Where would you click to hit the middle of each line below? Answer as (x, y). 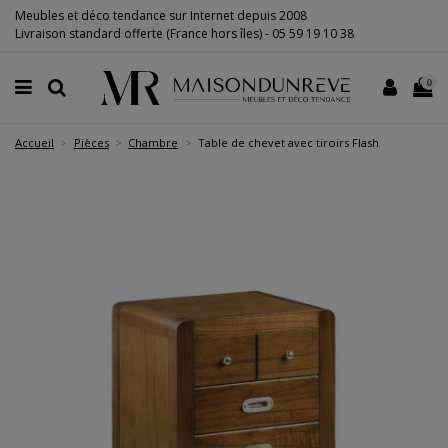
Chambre (153, 142)
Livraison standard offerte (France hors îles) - (143, 34)
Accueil (34, 142)
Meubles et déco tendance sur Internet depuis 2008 (161, 16)
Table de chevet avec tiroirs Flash (288, 142)
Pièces (91, 142)
